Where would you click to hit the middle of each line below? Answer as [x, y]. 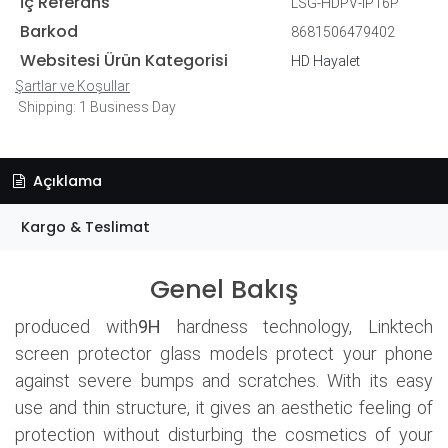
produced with [76, 326]
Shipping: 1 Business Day [95, 106]
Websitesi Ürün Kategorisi [123, 60]
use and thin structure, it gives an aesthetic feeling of [224, 407]
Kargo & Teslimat [85, 227]
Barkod [48, 31]
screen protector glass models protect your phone [224, 353]
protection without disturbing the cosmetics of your [224, 434]
